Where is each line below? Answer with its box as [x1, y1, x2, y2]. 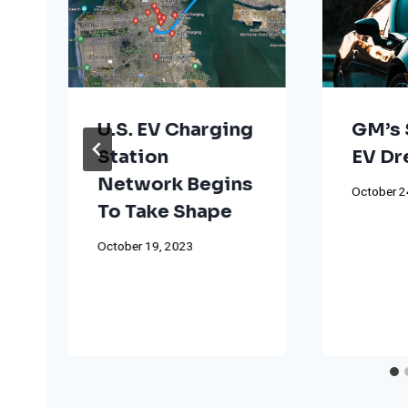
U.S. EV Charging [97, 117, 253, 141]
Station [97, 145, 168, 168]
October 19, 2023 [97, 238, 194, 257]
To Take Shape [97, 199, 232, 223]
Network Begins [97, 172, 253, 196]
